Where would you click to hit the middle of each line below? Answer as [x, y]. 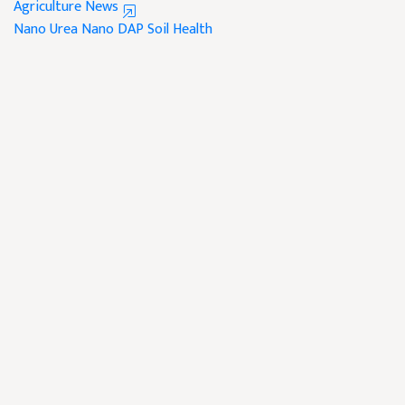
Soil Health [180, 29]
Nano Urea [46, 29]
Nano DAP [113, 29]
